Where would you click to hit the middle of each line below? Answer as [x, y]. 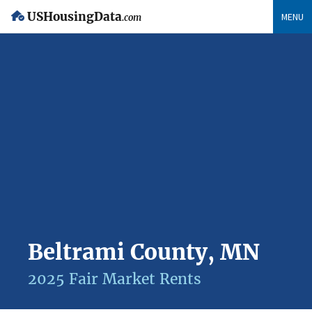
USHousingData [75, 17]
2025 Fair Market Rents [115, 279]
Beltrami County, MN [144, 252]
